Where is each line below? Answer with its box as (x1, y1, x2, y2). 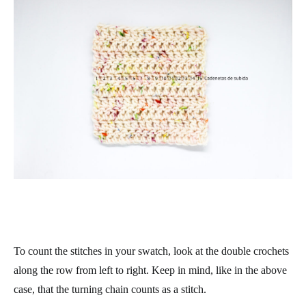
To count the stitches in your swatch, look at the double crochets (14, 245, 289, 257)
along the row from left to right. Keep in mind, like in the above (14, 264, 287, 276)
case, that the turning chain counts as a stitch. (14, 283, 206, 295)
